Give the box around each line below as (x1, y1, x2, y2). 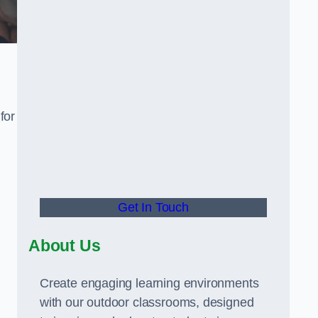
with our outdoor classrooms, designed (40, 295, 254, 309)
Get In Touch (118, 200, 189, 214)
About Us (28, 236, 101, 255)
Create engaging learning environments (40, 276, 259, 290)
